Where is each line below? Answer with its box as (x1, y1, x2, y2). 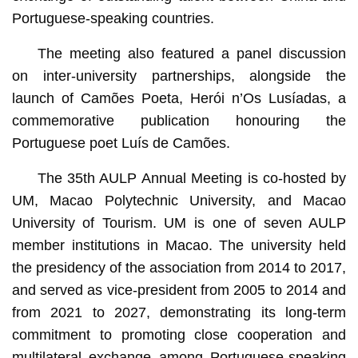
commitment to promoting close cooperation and (11, 326, 347, 343)
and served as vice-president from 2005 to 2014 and (11, 281, 347, 298)
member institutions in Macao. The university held (11, 237, 347, 253)
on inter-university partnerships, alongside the (11, 67, 347, 84)
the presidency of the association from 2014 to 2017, (11, 259, 347, 276)
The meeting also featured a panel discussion (37, 45, 347, 62)
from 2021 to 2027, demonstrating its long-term (11, 304, 347, 320)
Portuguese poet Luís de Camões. (11, 134, 230, 151)
